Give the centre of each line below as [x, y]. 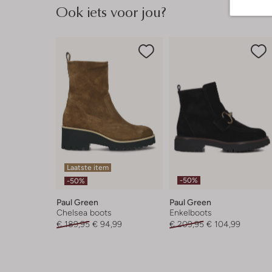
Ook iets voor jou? [111, 12]
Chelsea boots [84, 212]
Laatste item [88, 168]
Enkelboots [190, 212]
